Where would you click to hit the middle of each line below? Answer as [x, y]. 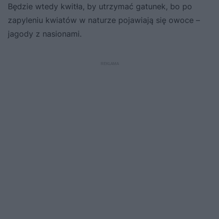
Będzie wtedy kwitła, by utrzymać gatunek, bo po [100, 6]
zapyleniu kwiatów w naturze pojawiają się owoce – [104, 20]
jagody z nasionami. [45, 33]
